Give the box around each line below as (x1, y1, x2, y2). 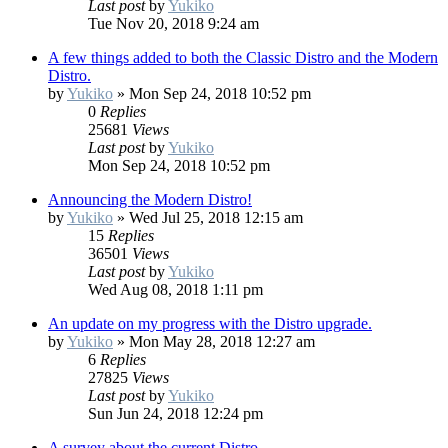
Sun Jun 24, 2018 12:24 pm (88, 405, 263, 423)
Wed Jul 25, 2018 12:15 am (129, 209, 303, 227)
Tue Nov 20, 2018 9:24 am (88, 15, 259, 33)
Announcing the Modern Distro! (48, 191, 252, 209)
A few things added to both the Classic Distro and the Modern (48, 49, 438, 67)
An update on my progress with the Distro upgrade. (48, 315, 372, 333)
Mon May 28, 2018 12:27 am (129, 333, 315, 351)
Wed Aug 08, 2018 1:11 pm (88, 281, 263, 299)
